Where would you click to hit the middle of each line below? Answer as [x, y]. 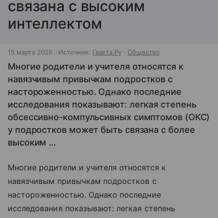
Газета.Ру [107, 52]
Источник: [75, 52]
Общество [144, 52]
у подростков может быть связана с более [101, 130]
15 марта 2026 [30, 52]
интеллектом [55, 23]
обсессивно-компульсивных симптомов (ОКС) [109, 117]
